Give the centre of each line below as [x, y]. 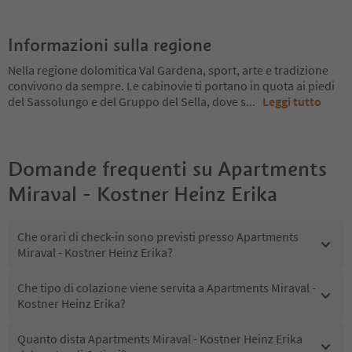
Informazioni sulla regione [110, 45]
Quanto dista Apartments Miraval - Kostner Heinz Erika [160, 339]
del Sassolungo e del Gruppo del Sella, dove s [127, 101]
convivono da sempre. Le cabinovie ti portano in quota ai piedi [171, 86]
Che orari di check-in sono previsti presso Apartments [158, 236]
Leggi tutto [292, 101]
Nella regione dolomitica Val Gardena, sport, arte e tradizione [168, 70]
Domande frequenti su [110, 169]
